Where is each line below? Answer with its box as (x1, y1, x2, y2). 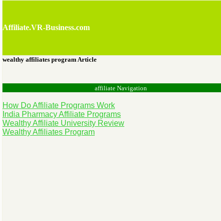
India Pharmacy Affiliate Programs (2, 110, 121, 118)
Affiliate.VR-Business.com (2, 23, 90, 32)
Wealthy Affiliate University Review (2, 119, 124, 127)
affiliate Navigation (95, 84, 147, 92)
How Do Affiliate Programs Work (2, 101, 115, 110)
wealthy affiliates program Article (2, 56, 97, 63)
